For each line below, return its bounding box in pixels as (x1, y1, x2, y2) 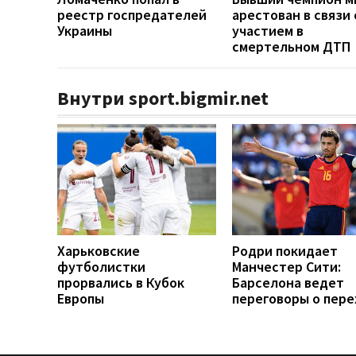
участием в (232, 21, 304, 40)
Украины (57, 21, 112, 40)
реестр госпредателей (57, 5, 207, 24)
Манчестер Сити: (232, 257, 341, 276)
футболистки (57, 257, 145, 276)
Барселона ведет (232, 273, 344, 292)
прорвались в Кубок (57, 273, 184, 292)
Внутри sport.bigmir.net (57, 85, 269, 110)
